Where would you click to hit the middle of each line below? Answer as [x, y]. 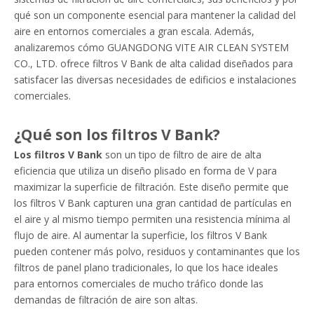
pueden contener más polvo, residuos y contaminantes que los [157, 251]
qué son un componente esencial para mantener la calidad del [155, 15]
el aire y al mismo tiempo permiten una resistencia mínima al [152, 219]
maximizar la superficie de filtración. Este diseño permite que [151, 187]
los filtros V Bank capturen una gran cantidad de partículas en [153, 203]
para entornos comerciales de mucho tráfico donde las [139, 284]
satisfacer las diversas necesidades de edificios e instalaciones [155, 80]
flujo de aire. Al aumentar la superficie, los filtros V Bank [141, 235]
